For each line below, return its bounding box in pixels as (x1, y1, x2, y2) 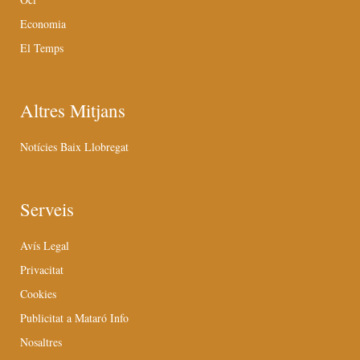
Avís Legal (20, 238, 69, 254)
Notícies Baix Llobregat (20, 139, 129, 155)
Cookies (20, 286, 56, 302)
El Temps (20, 40, 63, 56)
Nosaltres (20, 334, 62, 350)
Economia (20, 16, 66, 32)
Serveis (20, 197, 74, 222)
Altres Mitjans (20, 98, 125, 123)
